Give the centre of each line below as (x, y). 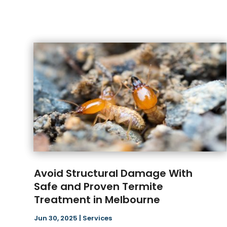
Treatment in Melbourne (97, 200)
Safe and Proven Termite (99, 187)
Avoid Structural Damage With (113, 174)
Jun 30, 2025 (56, 218)
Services (98, 218)
